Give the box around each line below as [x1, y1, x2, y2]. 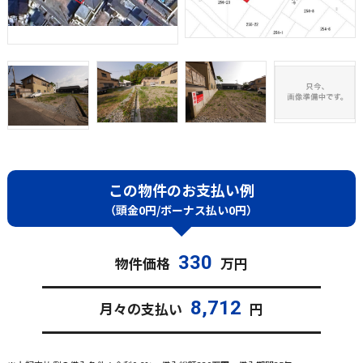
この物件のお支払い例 [108, 179, 254, 201]
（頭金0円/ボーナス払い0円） [105, 202, 258, 219]
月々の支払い [99, 298, 182, 319]
